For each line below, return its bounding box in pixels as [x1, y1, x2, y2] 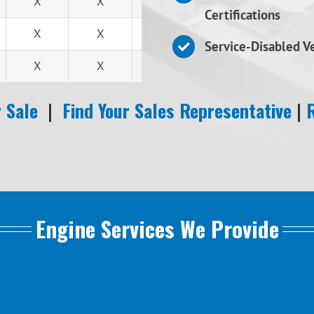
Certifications [204, 6, 280, 24]
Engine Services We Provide [35, 212, 279, 245]
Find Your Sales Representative [62, 97, 292, 124]
